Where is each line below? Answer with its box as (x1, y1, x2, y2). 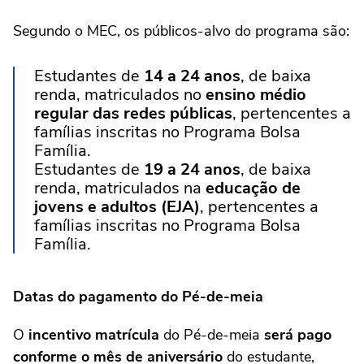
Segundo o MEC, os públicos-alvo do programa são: (13, 21, 349, 41)
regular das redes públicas (34, 102, 232, 125)
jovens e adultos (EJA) (34, 196, 200, 219)
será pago (260, 325, 331, 345)
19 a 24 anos (144, 158, 240, 181)
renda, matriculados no (34, 84, 206, 106)
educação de (206, 177, 301, 200)
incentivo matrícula (28, 325, 159, 345)
